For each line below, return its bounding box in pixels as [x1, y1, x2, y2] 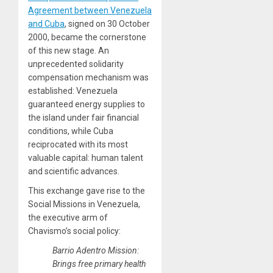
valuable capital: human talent [28, 152, 143, 163]
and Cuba [28, 18, 65, 29]
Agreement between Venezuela [28, 5, 152, 15]
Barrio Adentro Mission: [52, 245, 139, 255]
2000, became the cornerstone [28, 32, 146, 42]
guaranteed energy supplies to [28, 99, 145, 109]
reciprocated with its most [28, 139, 128, 149]
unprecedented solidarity [28, 58, 124, 69]
